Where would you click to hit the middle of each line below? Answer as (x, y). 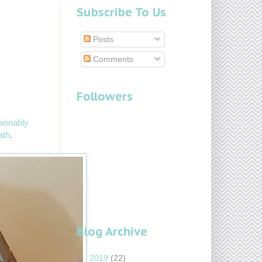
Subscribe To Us (121, 13)
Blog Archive (112, 232)
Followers (105, 97)
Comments (112, 59)
